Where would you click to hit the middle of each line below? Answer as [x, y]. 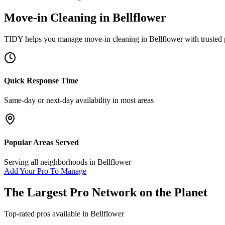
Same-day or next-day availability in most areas [79, 100]
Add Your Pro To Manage [45, 171]
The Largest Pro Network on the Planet [106, 192]
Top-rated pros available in [47, 213]
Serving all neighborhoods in [51, 162]
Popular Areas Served [41, 142]
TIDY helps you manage [44, 39]
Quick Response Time [41, 81]
